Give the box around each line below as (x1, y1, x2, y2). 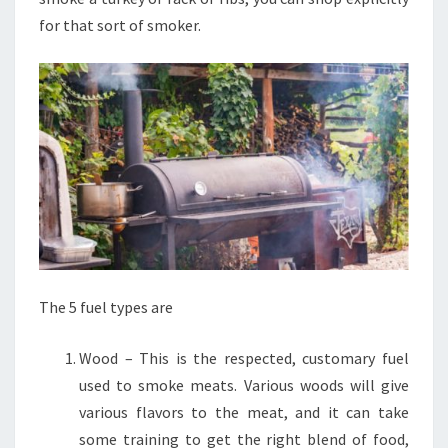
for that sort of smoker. (39, 15, 201, 35)
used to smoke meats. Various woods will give (79, 374, 409, 395)
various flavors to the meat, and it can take (79, 401, 409, 422)
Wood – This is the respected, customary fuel (79, 347, 409, 368)
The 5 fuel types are (39, 296, 173, 317)
